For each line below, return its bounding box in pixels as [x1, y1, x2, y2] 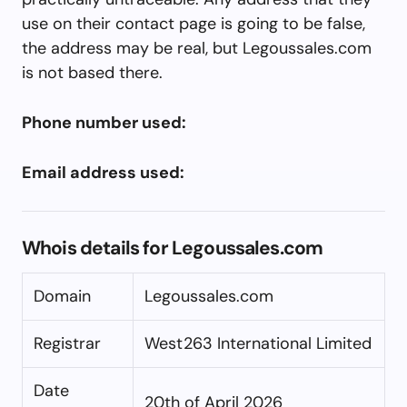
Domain [34, 284, 91, 307]
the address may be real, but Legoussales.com [22, 36, 372, 59]
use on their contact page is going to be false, [22, 12, 365, 35]
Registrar [34, 332, 101, 354]
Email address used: [22, 161, 184, 184]
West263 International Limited [144, 332, 372, 354]
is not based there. [22, 61, 163, 84]
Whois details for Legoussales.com [22, 234, 323, 261]
